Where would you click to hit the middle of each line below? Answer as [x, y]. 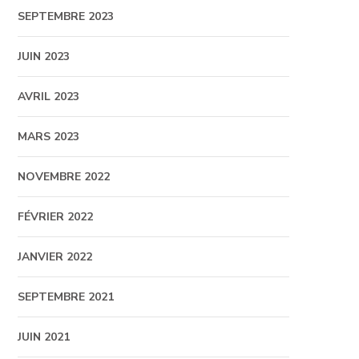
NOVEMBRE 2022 [63, 177]
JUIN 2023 [43, 56]
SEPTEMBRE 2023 [65, 16]
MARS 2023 [48, 137]
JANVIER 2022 [54, 257]
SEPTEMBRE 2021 [65, 297]
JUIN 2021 [43, 337]
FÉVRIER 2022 [55, 217]
